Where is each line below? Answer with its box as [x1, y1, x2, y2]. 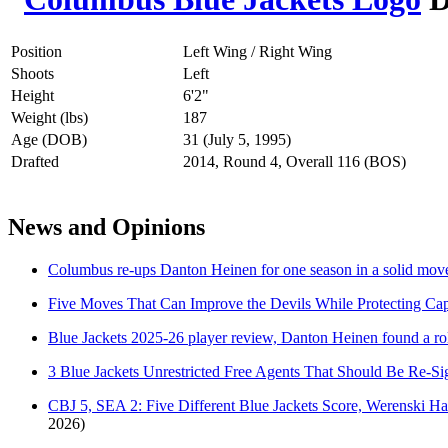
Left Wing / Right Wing [183, 42, 332, 60]
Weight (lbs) [11, 108, 88, 126]
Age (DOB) [11, 130, 87, 148]
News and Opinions [8, 213, 205, 240]
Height [11, 86, 54, 104]
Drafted [11, 152, 59, 170]
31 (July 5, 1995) [183, 130, 291, 148]
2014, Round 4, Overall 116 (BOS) [183, 152, 406, 170]
